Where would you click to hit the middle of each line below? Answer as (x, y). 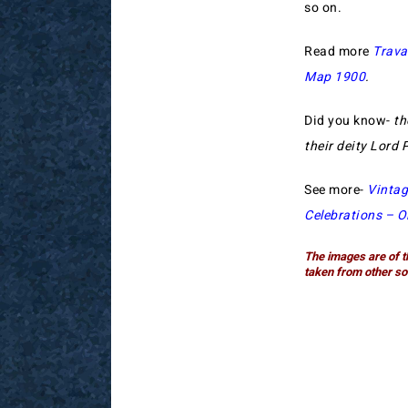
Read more (338, 51)
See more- (334, 190)
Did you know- (349, 121)
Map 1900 (335, 77)
